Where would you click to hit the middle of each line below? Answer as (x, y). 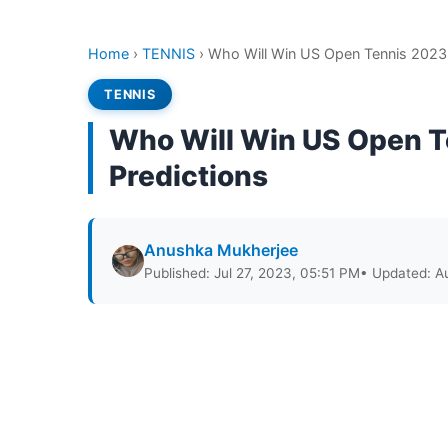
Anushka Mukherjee (221, 250)
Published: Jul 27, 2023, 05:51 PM (252, 273)
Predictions (188, 176)
